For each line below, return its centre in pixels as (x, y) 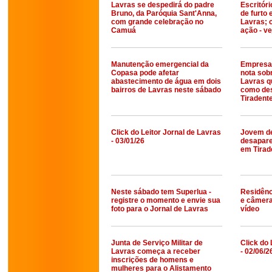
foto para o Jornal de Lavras (160, 209)
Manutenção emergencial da (160, 64)
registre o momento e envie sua (166, 200)
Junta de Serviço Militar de (157, 243)
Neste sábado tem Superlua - (161, 192)
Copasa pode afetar (145, 73)
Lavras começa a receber (156, 251)
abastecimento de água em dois (166, 81)
